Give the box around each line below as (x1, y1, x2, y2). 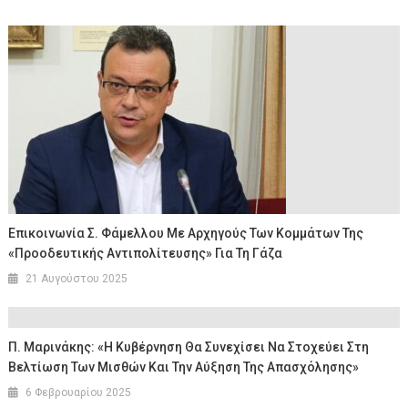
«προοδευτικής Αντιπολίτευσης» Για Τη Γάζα (8, 246, 283, 261)
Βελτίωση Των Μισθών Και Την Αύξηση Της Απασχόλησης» (8, 360, 360, 375)
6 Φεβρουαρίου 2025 (25, 386, 132, 400)
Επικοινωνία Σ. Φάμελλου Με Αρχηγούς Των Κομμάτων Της (8, 226, 364, 241)
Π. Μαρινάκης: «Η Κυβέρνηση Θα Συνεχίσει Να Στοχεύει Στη (8, 340, 370, 355)
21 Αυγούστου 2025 (25, 272, 128, 286)
